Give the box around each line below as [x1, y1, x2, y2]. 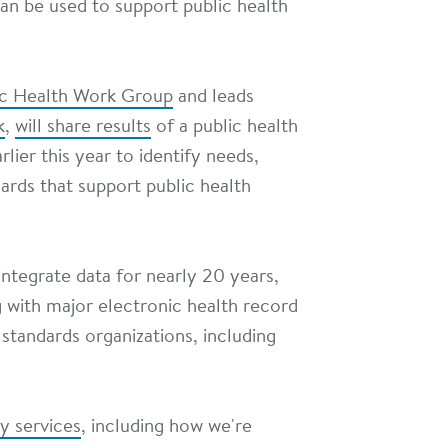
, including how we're [81, 418, 252, 437]
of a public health [151, 118, 298, 137]
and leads [173, 88, 254, 107]
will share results [15, 118, 151, 137]
